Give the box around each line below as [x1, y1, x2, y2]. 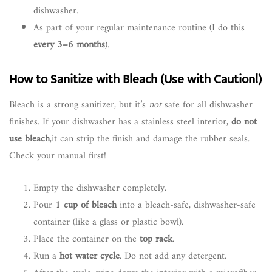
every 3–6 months [33, 36, 105, 54]
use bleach [9, 131, 50, 148]
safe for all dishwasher [161, 97, 253, 114]
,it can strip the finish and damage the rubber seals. [50, 131, 250, 148]
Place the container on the [33, 231, 140, 248]
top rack [140, 231, 172, 248]
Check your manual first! [9, 148, 106, 165]
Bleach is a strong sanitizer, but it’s [9, 97, 149, 114]
